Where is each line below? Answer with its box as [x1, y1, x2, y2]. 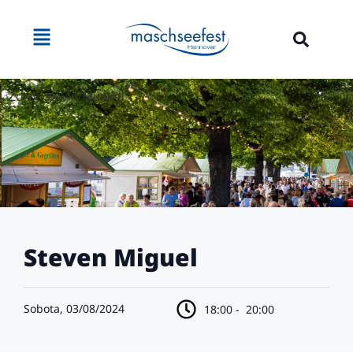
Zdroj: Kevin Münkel [8, 87, 124, 104]
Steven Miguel [24, 241, 198, 274]
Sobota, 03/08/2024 [24, 301, 124, 317]
